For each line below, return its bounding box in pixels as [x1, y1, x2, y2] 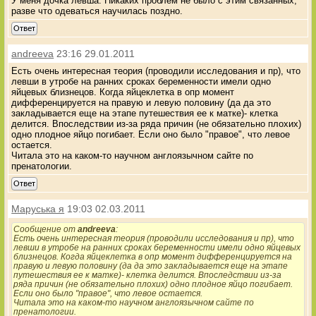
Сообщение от [13, 224, 78, 233]
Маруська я [11, 202, 65, 214]
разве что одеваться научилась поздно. [11, 5, 183, 16]
